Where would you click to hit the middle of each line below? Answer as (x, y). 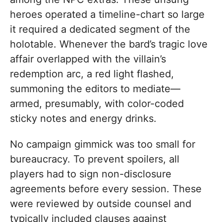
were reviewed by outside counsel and (101, 204)
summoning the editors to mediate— (95, 89)
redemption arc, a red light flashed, (92, 74)
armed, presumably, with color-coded (97, 104)
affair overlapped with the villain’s (88, 59)
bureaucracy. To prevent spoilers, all (95, 159)
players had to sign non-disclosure (91, 174)
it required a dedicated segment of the (100, 29)
